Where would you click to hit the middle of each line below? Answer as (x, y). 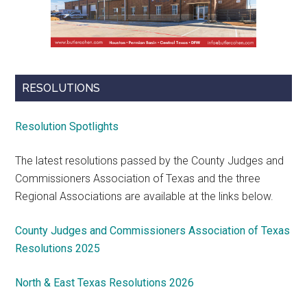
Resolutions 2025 (58, 249)
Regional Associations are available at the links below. (145, 197)
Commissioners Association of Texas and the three (138, 179)
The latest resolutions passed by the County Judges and (150, 161)
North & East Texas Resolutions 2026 (106, 283)
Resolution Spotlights (67, 127)
